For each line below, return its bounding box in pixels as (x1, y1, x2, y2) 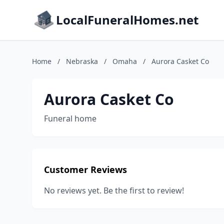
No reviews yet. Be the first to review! (44, 185, 184, 196)
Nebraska (66, 56, 98, 66)
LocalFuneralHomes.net (56, 11, 198, 28)
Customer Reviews (44, 163, 127, 175)
